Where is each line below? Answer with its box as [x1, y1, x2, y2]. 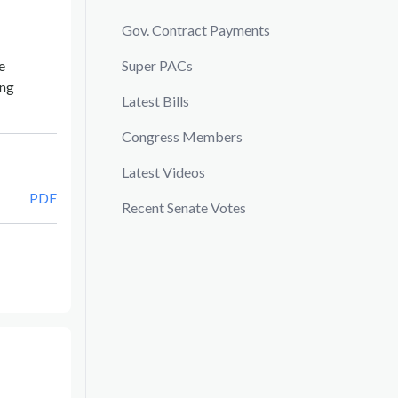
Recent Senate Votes [122, 199, 246, 216]
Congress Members [122, 128, 243, 145]
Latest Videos [122, 163, 205, 180]
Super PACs [122, 57, 193, 74]
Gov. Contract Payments [122, 21, 270, 38]
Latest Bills [122, 92, 189, 109]
